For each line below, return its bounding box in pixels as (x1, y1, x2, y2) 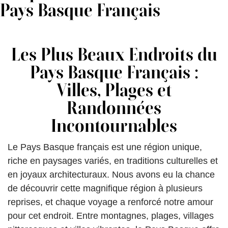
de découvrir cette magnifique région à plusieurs (8, 183, 203, 194)
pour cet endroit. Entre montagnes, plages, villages (8, 211, 214, 221)
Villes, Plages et (56, 79, 172, 101)
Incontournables (51, 115, 177, 137)
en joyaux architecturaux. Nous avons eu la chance (8, 169, 215, 180)
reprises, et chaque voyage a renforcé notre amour (8, 197, 213, 208)
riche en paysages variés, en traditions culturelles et (8, 156, 218, 166)
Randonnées (67, 97, 161, 119)
